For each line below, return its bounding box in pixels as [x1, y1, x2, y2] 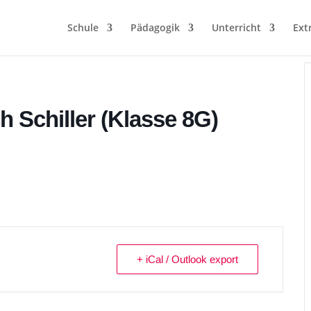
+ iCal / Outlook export [137, 253, 238, 265]
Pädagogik [130, 21, 180, 34]
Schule [67, 21, 99, 34]
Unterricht [211, 21, 261, 34]
